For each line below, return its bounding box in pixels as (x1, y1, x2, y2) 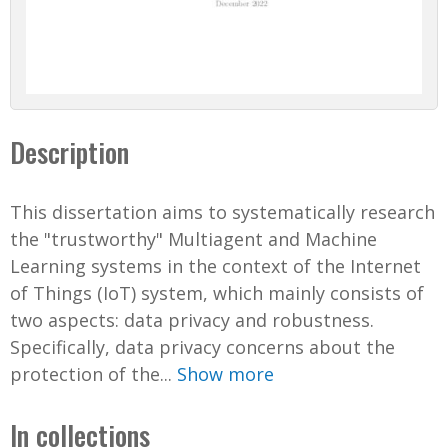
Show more (177, 362, 274, 387)
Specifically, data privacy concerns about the (10, 335, 395, 360)
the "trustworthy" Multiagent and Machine (10, 227, 377, 252)
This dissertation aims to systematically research (10, 200, 435, 225)
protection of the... (10, 362, 177, 387)
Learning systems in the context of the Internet (10, 254, 421, 279)
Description (10, 132, 129, 173)
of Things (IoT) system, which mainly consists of (10, 281, 424, 306)
